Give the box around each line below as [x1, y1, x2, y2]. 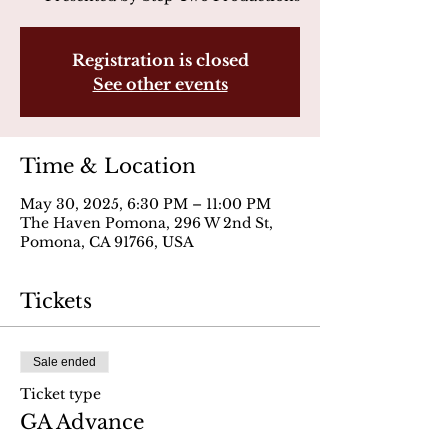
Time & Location [20, 154, 196, 178]
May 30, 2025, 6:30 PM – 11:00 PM [20, 195, 271, 213]
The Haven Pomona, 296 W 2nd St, [20, 214, 273, 232]
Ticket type [20, 385, 101, 403]
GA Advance [20, 410, 144, 434]
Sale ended [33, 355, 96, 369]
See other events [92, 74, 228, 94]
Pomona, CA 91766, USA [20, 233, 194, 251]
